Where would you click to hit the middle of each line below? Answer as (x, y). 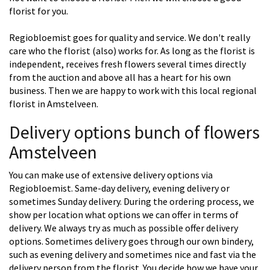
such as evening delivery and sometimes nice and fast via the (133, 255)
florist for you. (39, 11)
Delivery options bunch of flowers (134, 132)
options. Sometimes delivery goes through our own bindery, (131, 241)
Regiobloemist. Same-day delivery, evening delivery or (119, 188)
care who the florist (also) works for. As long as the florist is (132, 51)
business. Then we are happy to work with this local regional (133, 91)
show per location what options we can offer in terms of (124, 215)
